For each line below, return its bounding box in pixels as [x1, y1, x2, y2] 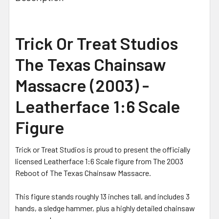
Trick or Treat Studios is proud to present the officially [15, 145, 190, 154]
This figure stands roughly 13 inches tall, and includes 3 [15, 192, 190, 201]
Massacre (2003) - [15, 75, 149, 96]
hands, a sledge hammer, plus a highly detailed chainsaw [15, 203, 195, 213]
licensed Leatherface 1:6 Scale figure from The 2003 [15, 156, 183, 166]
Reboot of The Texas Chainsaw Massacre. [15, 168, 151, 178]
